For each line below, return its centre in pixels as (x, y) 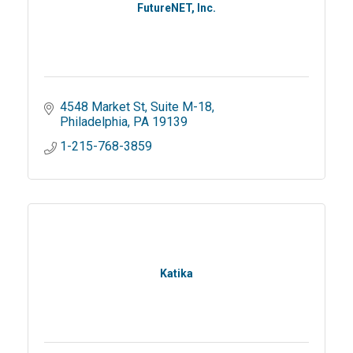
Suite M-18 (181, 106)
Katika (176, 273)
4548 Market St (102, 106)
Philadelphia (94, 121)
